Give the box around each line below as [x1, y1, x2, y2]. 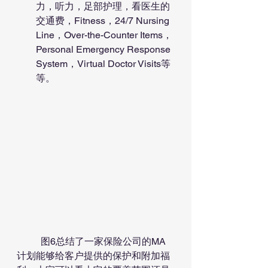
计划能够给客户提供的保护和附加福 [17, 250, 170, 262]
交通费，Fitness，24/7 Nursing [36, 14, 172, 26]
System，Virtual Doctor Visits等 [36, 57, 170, 69]
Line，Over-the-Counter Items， [36, 29, 172, 41]
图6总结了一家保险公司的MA [17, 236, 41, 248]
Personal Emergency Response [36, 43, 173, 55]
